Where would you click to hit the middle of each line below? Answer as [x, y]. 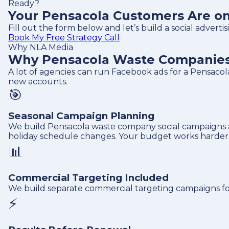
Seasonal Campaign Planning [81, 116]
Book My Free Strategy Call [64, 38]
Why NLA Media [41, 47]
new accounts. [38, 82]
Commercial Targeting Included [88, 178]
